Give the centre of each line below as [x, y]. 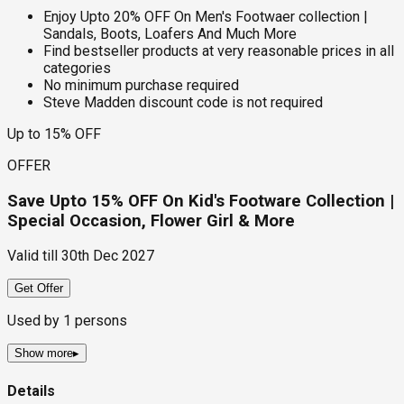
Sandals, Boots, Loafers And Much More [170, 33]
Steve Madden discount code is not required [183, 102]
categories [77, 68]
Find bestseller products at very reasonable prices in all [219, 50]
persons [99, 321]
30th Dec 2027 [108, 256]
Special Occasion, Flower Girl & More [151, 220]
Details [31, 390]
